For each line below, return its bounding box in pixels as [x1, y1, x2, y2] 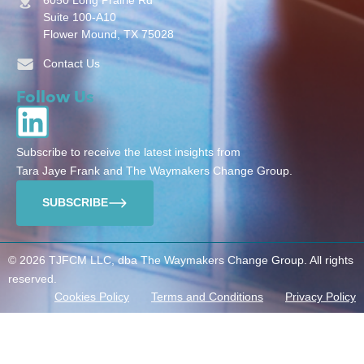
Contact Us [42, 57, 100, 71]
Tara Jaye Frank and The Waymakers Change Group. [16, 163, 292, 177]
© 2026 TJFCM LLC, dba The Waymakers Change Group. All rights [8, 253, 353, 266]
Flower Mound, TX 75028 [42, 27, 174, 41]
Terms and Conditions [151, 289, 263, 303]
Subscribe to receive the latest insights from [16, 145, 240, 158]
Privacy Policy [285, 289, 356, 303]
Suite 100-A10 [42, 10, 116, 24]
